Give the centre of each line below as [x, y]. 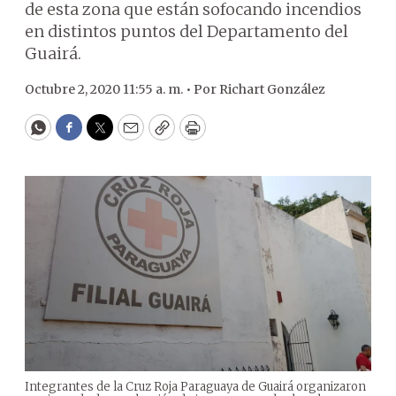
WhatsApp [78, 135]
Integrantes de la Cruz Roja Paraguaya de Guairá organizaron [195, 386]
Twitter [128, 135]
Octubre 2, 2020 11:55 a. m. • [109, 89]
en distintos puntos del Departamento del [187, 31]
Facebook [105, 135]
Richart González [272, 89]
